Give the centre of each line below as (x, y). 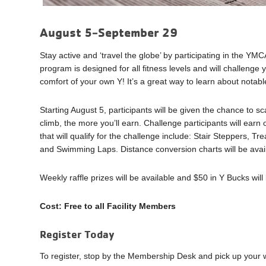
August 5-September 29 (109, 32)
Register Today (77, 234)
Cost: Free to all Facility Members (108, 206)
